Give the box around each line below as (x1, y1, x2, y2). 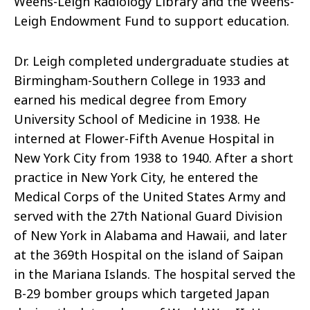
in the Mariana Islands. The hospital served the (14, 266, 295, 283)
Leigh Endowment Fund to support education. (14, 12, 289, 30)
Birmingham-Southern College (14, 72, 194, 89)
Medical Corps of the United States (14, 188, 228, 206)
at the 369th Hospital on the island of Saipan (14, 246, 283, 264)
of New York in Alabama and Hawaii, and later (14, 227, 287, 244)
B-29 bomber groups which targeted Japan (14, 285, 269, 302)
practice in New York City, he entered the (14, 169, 258, 186)
